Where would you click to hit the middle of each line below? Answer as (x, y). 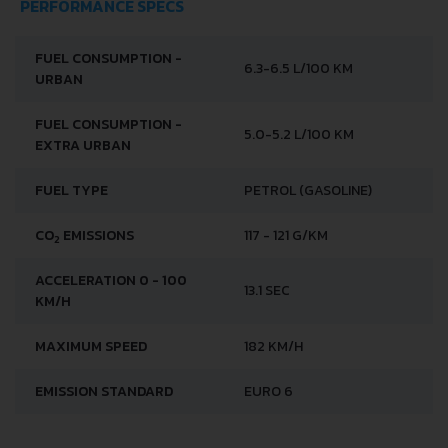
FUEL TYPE (71, 191)
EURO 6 (268, 392)
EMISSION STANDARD (104, 392)
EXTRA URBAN (83, 146)
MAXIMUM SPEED (91, 347)
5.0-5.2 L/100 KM (299, 135)
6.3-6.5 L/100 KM (298, 69)
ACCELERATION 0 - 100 (111, 281)
